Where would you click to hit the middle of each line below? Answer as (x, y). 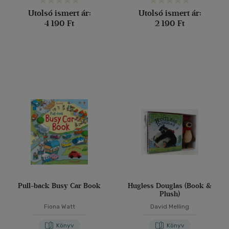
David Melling (170, 207)
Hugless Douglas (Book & (170, 186)
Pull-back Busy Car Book (59, 186)
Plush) (170, 194)
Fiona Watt (59, 207)
